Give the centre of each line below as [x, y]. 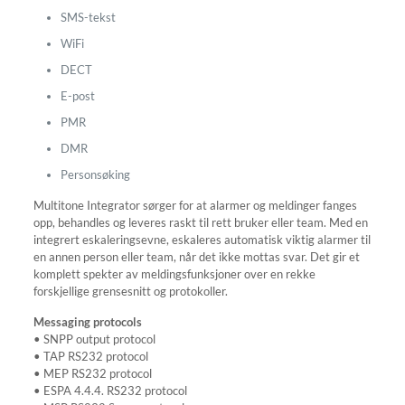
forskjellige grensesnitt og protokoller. [130, 291]
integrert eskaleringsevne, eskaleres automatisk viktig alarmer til [202, 240]
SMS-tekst [88, 17]
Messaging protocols [87, 322]
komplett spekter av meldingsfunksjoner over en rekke [174, 274]
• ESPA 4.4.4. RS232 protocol [110, 391]
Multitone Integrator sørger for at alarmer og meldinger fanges [195, 205]
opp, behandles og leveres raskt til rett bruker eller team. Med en [200, 222]
